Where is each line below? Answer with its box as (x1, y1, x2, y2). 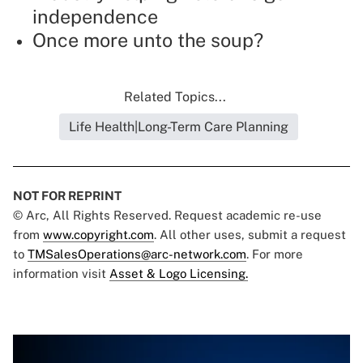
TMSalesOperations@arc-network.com (28, 247, 246, 262)
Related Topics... (124, 89, 226, 105)
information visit (13, 267, 109, 281)
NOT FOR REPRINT (13, 189, 122, 203)
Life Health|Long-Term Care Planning (68, 119, 288, 135)
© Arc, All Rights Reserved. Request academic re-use (13, 208, 322, 223)
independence (32, 6, 158, 28)
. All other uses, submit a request (154, 228, 346, 242)
